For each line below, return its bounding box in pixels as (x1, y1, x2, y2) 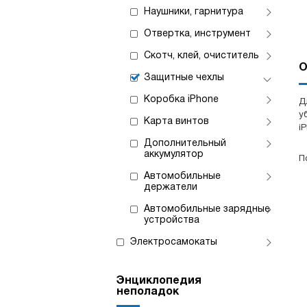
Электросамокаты (130, 238, 217, 247)
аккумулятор (144, 150, 204, 159)
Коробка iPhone (144, 95, 219, 104)
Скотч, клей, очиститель (144, 51, 259, 60)
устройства (144, 216, 199, 225)
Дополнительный (144, 139, 226, 148)
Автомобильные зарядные (144, 205, 270, 214)
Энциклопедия (116, 276, 201, 286)
